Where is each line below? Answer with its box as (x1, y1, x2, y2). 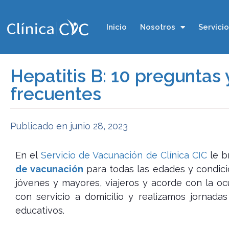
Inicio (106, 22, 127, 32)
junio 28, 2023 (70, 121, 128, 131)
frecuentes (10, 83, 101, 104)
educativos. (15, 205, 64, 216)
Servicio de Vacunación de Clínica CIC (41, 150, 207, 161)
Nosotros (140, 22, 175, 32)
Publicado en (10, 121, 67, 131)
